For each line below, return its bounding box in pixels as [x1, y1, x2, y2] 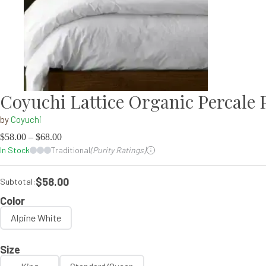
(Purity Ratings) [90, 145, 146, 156]
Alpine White [11, 211, 61, 223]
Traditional [51, 145, 90, 156]
